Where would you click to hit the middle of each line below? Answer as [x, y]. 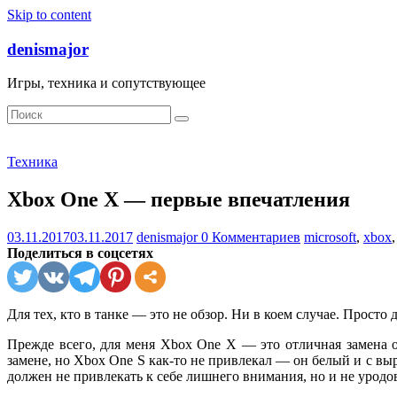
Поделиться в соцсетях [80, 253]
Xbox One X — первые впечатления [179, 200]
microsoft [330, 237]
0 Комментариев [251, 237]
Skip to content [49, 15]
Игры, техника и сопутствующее [106, 83]
